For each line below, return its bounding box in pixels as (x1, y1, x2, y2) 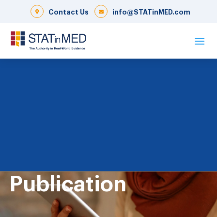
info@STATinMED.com (112, 6, 190, 16)
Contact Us (48, 6, 89, 16)
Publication (10, 167, 126, 196)
